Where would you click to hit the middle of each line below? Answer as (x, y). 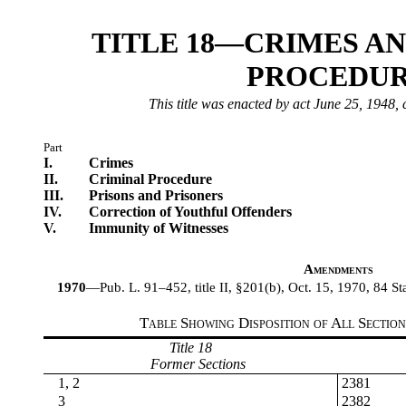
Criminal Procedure (150, 179)
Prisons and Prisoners (156, 196)
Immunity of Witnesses (159, 228)
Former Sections (198, 363)
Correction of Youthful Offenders (190, 212)
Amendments (338, 270)
